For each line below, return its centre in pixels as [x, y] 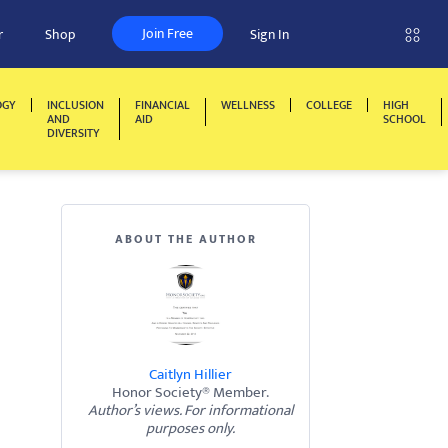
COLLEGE [329, 105]
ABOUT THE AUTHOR [185, 239]
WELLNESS [248, 105]
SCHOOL [404, 119]
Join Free [167, 33]
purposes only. [190, 428]
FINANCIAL [162, 105]
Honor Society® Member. [190, 392]
